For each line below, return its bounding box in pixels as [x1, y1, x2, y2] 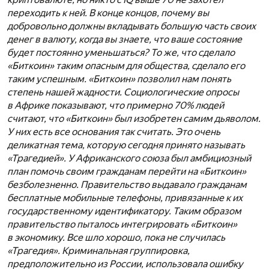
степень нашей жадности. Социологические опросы [7, 86, 239, 98]
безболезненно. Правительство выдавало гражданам [7, 179, 247, 191]
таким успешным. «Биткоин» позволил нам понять [7, 73, 231, 85]
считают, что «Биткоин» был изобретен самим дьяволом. [7, 113, 261, 125]
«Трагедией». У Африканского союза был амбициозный [7, 153, 251, 165]
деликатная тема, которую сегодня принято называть [7, 139, 245, 151]
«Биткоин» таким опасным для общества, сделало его [7, 60, 245, 72]
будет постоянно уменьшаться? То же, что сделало [7, 47, 235, 59]
